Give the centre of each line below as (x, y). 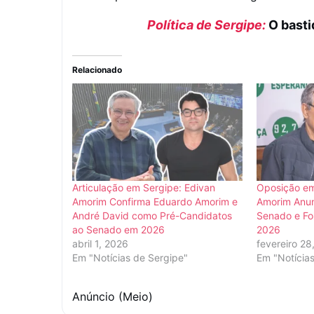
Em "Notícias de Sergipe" (130, 257)
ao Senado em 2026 (118, 229)
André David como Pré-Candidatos (152, 215)
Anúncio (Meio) (112, 296)
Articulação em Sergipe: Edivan (144, 187)
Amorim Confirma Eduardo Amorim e (155, 201)
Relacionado (97, 70)
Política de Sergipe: (207, 25)
